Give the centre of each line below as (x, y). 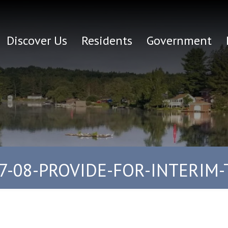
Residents (107, 40)
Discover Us (37, 40)
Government (179, 40)
